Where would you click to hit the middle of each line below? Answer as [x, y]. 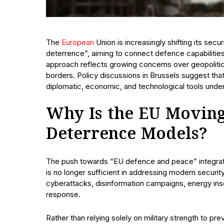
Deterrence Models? [127, 134]
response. [63, 194]
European [78, 42]
